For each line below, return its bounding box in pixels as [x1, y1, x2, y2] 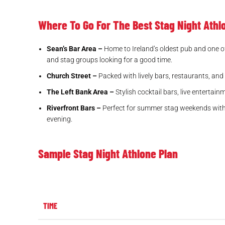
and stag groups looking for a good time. [47, 56, 172, 64]
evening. [47, 115, 72, 124]
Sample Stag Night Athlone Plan [38, 146, 178, 161]
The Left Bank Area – [47, 88, 114, 96]
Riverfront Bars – [47, 104, 101, 113]
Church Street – [47, 72, 97, 80]
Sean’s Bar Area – [47, 45, 102, 53]
